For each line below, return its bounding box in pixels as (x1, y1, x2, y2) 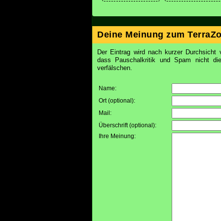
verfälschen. (97, 64, 132, 72)
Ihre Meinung (99, 133, 134, 140)
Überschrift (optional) (99, 122, 155, 129)
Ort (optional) (99, 97, 134, 104)
